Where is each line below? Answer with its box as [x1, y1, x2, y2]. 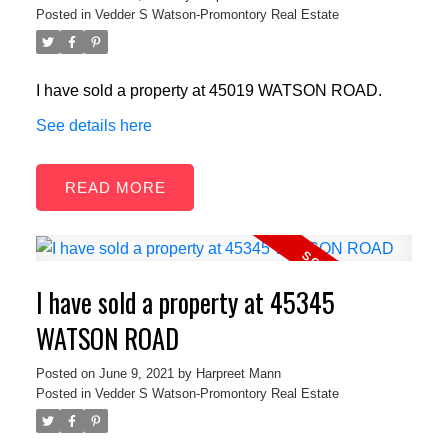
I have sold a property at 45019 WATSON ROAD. [35, 82, 382, 100]
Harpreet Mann [195, 366, 281, 382]
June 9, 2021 [98, 366, 174, 382]
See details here [35, 117, 152, 135]
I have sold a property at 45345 [35, 283, 335, 323]
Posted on [35, 366, 99, 382]
